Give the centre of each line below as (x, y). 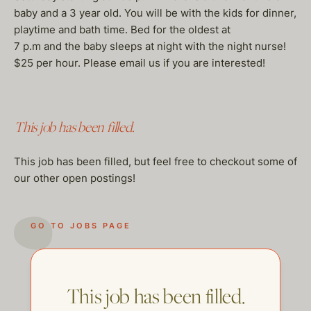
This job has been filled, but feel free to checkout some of (155, 161)
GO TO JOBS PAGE (81, 226)
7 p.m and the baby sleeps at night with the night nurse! (150, 46)
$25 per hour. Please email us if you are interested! (140, 63)
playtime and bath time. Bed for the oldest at (122, 30)
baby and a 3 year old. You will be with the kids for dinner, (155, 13)
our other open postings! (75, 178)
